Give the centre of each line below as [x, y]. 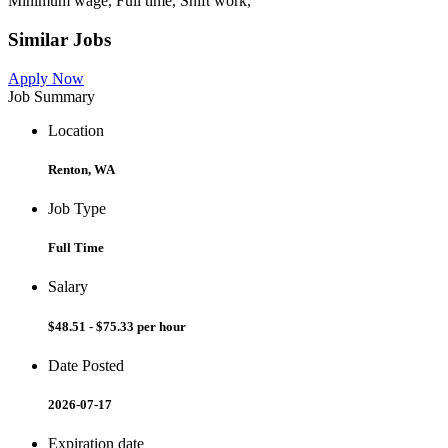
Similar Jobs [59, 39]
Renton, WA [81, 169]
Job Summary [51, 96]
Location [76, 130]
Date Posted [86, 365]
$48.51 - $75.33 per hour [117, 326]
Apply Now [46, 78]
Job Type [77, 209]
